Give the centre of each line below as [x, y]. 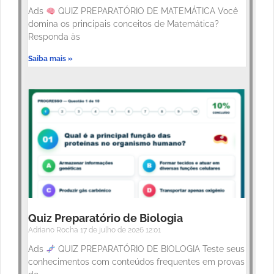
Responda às [54, 37]
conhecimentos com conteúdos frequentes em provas [136, 262]
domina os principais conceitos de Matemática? [124, 24]
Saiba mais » [50, 59]
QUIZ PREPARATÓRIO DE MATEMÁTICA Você [146, 11]
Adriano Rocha [54, 230]
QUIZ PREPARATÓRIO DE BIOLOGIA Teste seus [150, 249]
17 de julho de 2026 [113, 230]
